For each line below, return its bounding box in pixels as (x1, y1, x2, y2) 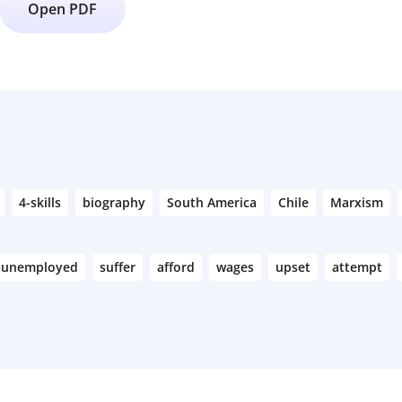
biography (83, 194, 145, 211)
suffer (100, 258, 135, 275)
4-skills (19, 194, 61, 211)
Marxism (330, 194, 383, 211)
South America (167, 194, 257, 211)
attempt (332, 258, 382, 275)
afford (157, 258, 195, 275)
